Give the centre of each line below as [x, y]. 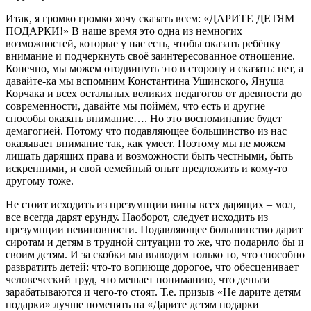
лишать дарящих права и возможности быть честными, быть [149, 156]
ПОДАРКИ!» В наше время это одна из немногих [124, 31]
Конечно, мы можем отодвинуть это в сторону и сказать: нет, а [154, 69]
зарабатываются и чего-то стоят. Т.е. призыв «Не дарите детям [153, 292]
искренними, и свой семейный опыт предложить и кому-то [146, 169]
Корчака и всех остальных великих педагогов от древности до [154, 94]
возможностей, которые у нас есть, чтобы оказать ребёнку [143, 44]
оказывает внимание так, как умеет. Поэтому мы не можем [145, 144]
